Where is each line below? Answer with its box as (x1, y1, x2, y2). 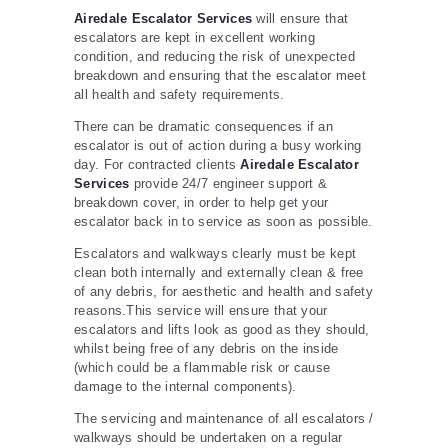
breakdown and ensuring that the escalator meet (74, 67, 366, 83)
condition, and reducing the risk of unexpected (74, 48, 355, 64)
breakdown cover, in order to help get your (74, 194, 329, 210)
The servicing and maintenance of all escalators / (74, 410, 374, 426)
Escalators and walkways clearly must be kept (74, 245, 357, 261)
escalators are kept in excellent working (74, 29, 316, 45)
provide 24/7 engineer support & (129, 175, 328, 191)
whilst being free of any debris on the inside (74, 340, 339, 356)
